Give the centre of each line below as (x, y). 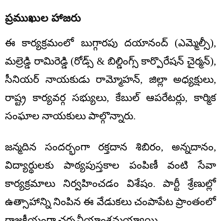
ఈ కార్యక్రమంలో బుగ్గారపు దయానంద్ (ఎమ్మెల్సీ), (110, 43)
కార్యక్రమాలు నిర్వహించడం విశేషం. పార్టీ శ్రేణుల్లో (110, 184)
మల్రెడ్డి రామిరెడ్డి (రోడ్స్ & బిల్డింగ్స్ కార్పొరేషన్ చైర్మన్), (110, 61)
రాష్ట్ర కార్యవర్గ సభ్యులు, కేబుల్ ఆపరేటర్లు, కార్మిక (110, 98)
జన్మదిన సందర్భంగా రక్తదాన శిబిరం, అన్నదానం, (110, 147)
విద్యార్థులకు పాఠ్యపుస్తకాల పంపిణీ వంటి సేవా (110, 166)
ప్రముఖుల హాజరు (43, 18)
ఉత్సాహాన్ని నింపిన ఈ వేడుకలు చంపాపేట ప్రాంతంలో (110, 202)
